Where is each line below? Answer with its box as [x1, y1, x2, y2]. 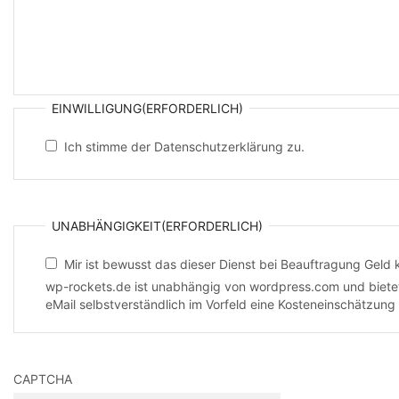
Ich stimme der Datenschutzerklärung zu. [64, 138, 305, 154]
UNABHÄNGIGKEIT [52, 217, 161, 233]
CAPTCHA [13, 370, 72, 387]
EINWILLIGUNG [52, 100, 142, 116]
